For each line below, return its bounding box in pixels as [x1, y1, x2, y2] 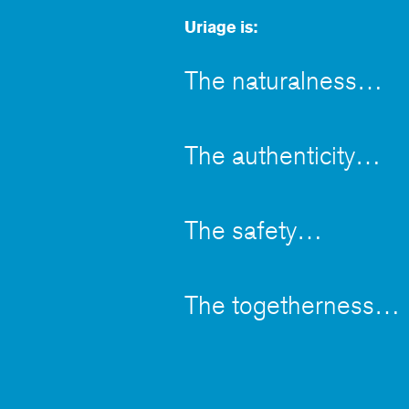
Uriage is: [184, 17, 257, 37]
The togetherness [184, 291, 374, 321]
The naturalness [184, 67, 357, 97]
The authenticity [184, 142, 355, 172]
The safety [184, 216, 297, 246]
